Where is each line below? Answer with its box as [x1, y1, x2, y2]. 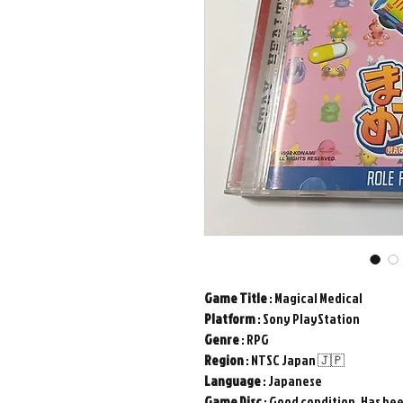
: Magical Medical [267, 289, 363, 308]
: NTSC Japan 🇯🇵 [244, 351, 345, 370]
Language [204, 372, 261, 390]
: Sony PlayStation [255, 309, 360, 328]
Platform [204, 309, 255, 328]
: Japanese [261, 372, 322, 390]
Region [204, 351, 244, 370]
